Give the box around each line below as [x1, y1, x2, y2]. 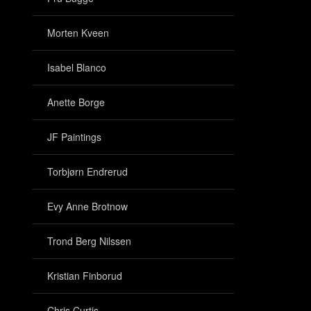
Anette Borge [47, 95, 105, 109]
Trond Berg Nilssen [47, 234, 131, 248]
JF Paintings [47, 130, 101, 144]
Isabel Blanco [47, 60, 106, 74]
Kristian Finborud [47, 269, 122, 283]
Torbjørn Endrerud [47, 165, 128, 178]
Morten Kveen [47, 26, 109, 40]
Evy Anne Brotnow [47, 199, 128, 213]
